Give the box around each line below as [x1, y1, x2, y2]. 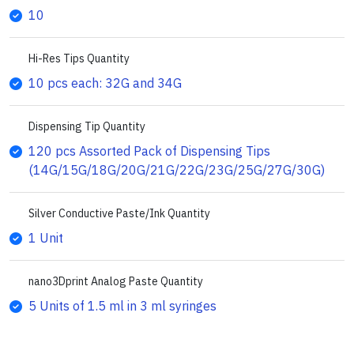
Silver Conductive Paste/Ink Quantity [28, 205, 210, 220]
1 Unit [28, 229, 63, 246]
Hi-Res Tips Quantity [28, 51, 130, 66]
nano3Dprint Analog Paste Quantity [28, 273, 203, 288]
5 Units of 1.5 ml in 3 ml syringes [28, 297, 217, 314]
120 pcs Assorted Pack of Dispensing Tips [28, 142, 270, 159]
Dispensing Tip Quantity [28, 119, 145, 134]
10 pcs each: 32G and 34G [28, 74, 182, 91]
